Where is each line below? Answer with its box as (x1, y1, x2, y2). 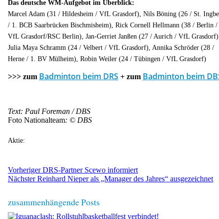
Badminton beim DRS (39, 71, 118, 82)
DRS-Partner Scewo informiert (43, 165, 138, 174)
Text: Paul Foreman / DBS (8, 107, 90, 116)
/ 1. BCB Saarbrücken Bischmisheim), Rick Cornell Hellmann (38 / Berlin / (8, 21, 218, 29)
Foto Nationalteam (8, 116, 65, 125)
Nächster (8, 174, 35, 183)
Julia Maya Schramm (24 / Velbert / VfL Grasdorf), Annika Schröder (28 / (8, 43, 214, 51)
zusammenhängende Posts (8, 196, 100, 208)
